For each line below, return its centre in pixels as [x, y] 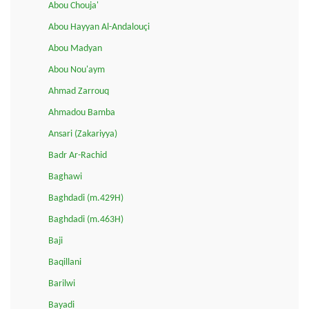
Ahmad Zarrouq [79, 91]
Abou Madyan [75, 48]
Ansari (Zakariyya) [83, 134]
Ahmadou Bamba [82, 112]
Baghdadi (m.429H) [86, 198]
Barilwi [62, 283]
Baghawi [65, 177]
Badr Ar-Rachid [78, 155]
